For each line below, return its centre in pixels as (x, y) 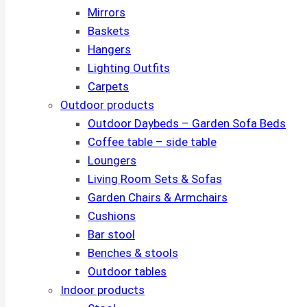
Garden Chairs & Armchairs (158, 197)
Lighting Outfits (129, 68)
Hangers (109, 49)
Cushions (112, 216)
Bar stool (111, 234)
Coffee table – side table (152, 142)
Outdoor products (107, 105)
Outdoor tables (127, 271)
